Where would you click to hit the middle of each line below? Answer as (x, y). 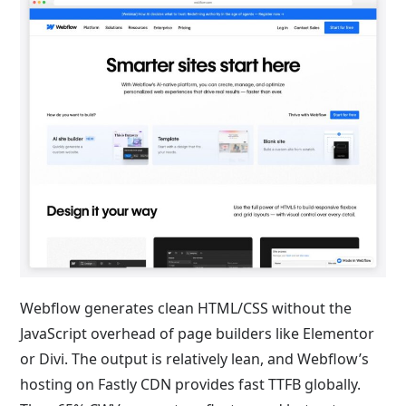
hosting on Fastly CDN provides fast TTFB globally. (191, 384)
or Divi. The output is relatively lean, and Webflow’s (195, 358)
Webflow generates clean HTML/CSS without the (186, 308)
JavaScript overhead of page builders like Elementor (198, 333)
